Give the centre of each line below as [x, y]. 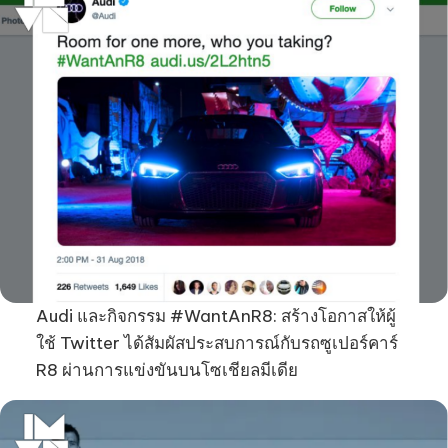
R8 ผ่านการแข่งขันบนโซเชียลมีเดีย [166, 369]
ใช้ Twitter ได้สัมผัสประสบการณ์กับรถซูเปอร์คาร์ [216, 342]
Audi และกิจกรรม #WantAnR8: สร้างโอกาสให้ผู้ [215, 315]
